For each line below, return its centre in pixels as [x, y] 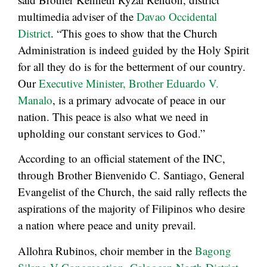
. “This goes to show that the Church [134, 33]
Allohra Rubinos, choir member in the [106, 250]
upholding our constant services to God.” [111, 133]
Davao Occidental [177, 16]
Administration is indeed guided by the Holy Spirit [133, 49]
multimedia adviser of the [77, 16]
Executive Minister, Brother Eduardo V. [129, 83]
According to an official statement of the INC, [122, 159]
